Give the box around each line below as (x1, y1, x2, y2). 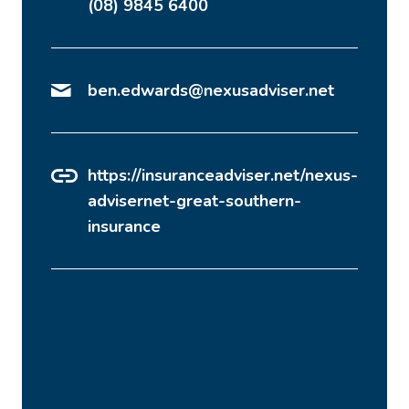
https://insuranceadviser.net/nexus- (88, 164, 358, 187)
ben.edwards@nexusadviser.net (88, 79, 334, 102)
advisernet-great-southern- (88, 190, 301, 213)
